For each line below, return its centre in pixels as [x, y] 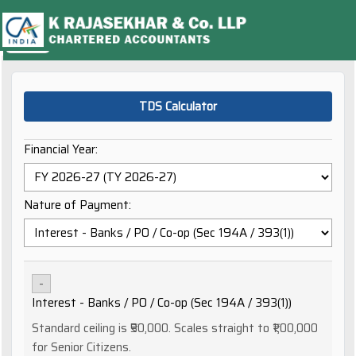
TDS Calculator [178, 106]
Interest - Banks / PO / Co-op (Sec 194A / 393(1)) [162, 303]
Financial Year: [61, 149]
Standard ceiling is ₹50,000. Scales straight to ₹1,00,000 [175, 328]
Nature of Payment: [77, 205]
